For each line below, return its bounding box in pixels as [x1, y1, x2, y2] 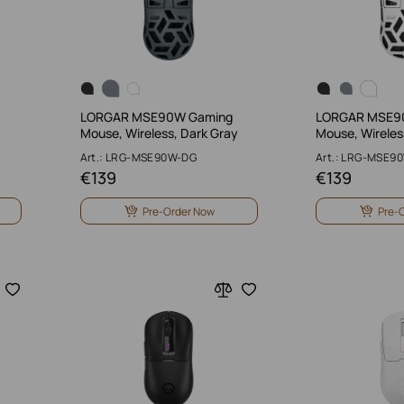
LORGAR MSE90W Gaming [79, 108, 233, 125]
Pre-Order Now [142, 203, 215, 219]
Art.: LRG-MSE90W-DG [79, 150, 197, 165]
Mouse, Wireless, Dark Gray [79, 124, 238, 142]
